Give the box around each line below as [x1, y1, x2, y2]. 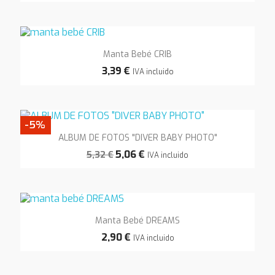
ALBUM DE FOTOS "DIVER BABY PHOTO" [58, 131, 217, 144]
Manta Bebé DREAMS [95, 215, 180, 227]
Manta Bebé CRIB [103, 48, 172, 61]
